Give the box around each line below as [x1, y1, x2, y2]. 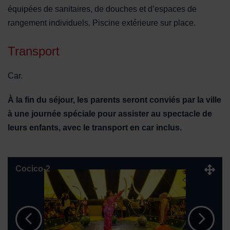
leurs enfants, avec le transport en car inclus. [8, 123, 182, 132]
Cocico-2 [15, 164, 50, 174]
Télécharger [7, 150, 51, 159]
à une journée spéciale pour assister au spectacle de [8, 109, 212, 119]
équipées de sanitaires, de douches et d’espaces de [8, 5, 197, 14]
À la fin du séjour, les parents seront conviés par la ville [8, 95, 221, 105]
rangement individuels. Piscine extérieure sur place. [8, 18, 196, 28]
